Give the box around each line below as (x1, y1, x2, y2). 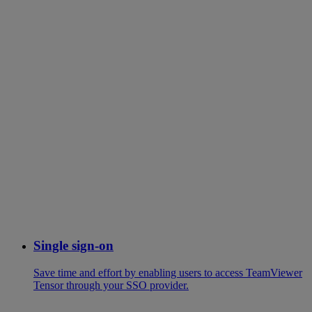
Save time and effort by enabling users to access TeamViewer (33, 267, 302, 279)
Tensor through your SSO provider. (33, 279, 189, 292)
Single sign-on (33, 238, 114, 253)
